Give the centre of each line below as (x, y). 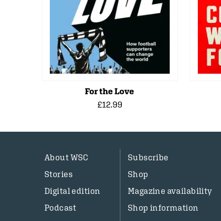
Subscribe (148, 157)
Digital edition (73, 191)
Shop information (163, 208)
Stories (58, 174)
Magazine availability (170, 191)
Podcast (60, 208)
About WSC (67, 157)
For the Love (110, 91)
